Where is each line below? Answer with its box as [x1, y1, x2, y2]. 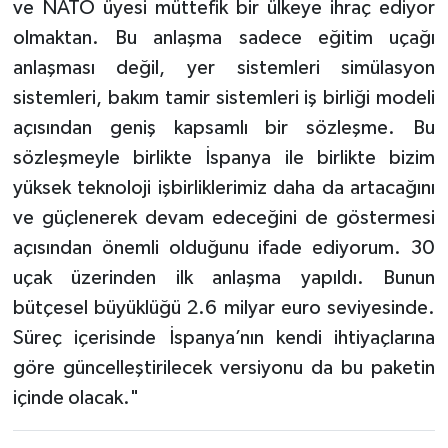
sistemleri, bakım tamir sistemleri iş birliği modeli [12, 88, 436, 109]
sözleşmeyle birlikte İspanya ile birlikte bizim [12, 148, 436, 169]
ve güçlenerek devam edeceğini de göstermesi [12, 208, 436, 229]
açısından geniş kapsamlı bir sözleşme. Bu [12, 118, 436, 139]
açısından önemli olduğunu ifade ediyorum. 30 [12, 238, 436, 259]
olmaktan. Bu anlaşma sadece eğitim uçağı [12, 28, 436, 49]
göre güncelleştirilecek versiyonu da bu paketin [12, 358, 436, 379]
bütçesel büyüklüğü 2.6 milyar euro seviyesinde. [12, 298, 436, 319]
